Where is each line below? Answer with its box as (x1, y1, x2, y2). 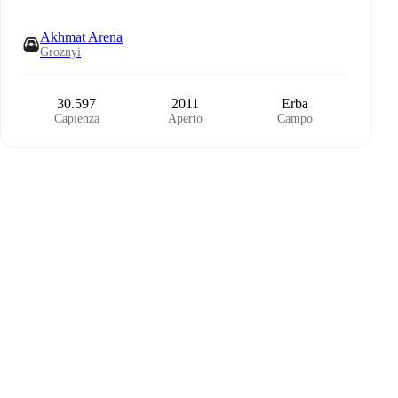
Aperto (168, 112, 203, 125)
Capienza (53, 112, 99, 125)
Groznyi (40, 45, 81, 59)
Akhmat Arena (40, 29, 123, 44)
